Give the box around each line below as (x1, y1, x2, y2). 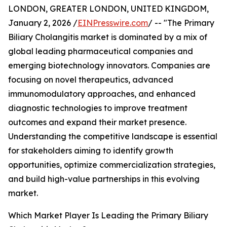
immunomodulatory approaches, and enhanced (8, 89, 196, 99)
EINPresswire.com (78, 18, 148, 28)
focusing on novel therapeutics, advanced (8, 74, 173, 85)
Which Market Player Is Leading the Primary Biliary (8, 210, 208, 221)
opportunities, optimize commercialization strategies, (8, 160, 215, 170)
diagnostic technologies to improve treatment (8, 103, 187, 113)
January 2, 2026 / (8, 18, 78, 28)
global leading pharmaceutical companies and (8, 46, 193, 57)
